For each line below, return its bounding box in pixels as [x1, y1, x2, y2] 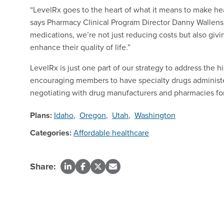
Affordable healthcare [73, 126, 149, 138]
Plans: [30, 109, 52, 121]
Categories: [30, 126, 71, 138]
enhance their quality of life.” [30, 41, 132, 52]
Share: [30, 159, 56, 173]
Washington [134, 109, 175, 120]
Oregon [79, 109, 106, 120]
